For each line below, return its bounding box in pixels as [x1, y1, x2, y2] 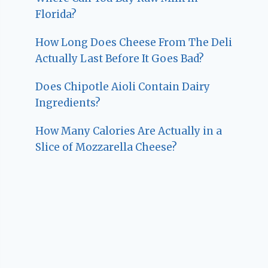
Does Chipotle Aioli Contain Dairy [35, 80, 211, 94]
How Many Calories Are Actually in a [35, 124, 223, 138]
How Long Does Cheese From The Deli [35, 36, 233, 50]
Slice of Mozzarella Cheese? [35, 141, 178, 154]
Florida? [35, 8, 77, 22]
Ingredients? [35, 96, 101, 110]
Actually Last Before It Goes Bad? [35, 52, 205, 66]
